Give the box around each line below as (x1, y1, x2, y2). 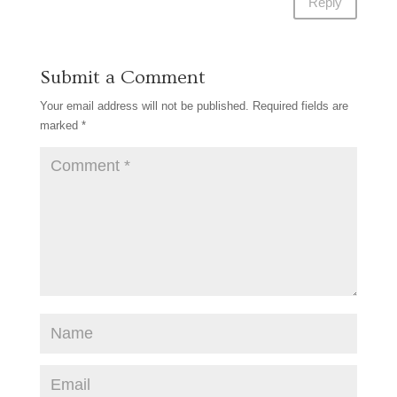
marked (39, 118, 82, 132)
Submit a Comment (39, 66, 206, 89)
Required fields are (252, 98, 348, 113)
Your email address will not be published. (39, 98, 249, 113)
